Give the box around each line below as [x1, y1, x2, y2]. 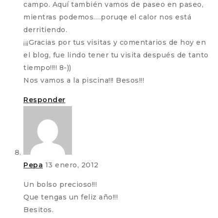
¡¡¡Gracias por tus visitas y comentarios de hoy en [23, 38, 206, 47]
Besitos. [23, 205, 54, 215]
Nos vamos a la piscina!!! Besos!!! [23, 76, 144, 85]
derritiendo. [23, 25, 67, 35]
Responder [23, 95, 66, 105]
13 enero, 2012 [45, 161, 99, 170]
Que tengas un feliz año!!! [23, 193, 118, 202]
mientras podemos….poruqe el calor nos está [23, 13, 191, 22]
